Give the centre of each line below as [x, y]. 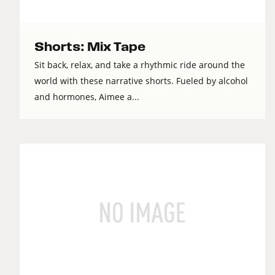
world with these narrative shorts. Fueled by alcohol [141, 81]
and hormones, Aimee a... [87, 97]
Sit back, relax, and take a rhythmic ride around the [140, 65]
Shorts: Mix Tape [90, 47]
